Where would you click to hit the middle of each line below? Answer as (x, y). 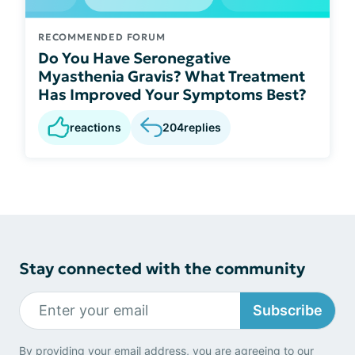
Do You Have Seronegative (134, 57)
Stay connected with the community (162, 268)
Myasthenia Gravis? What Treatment (172, 76)
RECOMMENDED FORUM (102, 36)
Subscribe (288, 311)
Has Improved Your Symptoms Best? (172, 94)
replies (202, 128)
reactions (95, 127)
